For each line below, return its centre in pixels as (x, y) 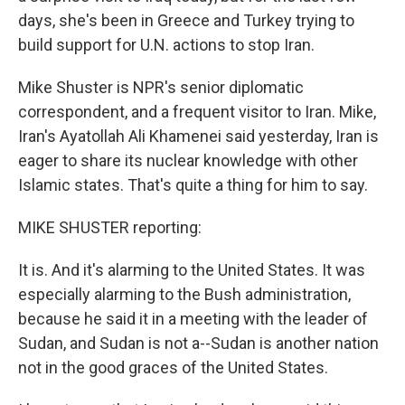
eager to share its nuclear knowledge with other (188, 160)
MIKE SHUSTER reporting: (110, 227)
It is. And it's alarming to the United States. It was (192, 269)
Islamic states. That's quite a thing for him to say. (193, 184)
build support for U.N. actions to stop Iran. (166, 44)
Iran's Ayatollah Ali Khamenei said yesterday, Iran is (198, 136)
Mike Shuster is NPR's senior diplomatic (161, 87)
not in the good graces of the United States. (173, 367)
